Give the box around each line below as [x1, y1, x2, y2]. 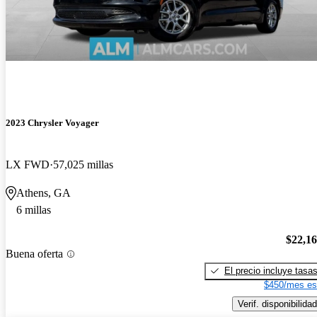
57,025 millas [53, 158, 113, 171]
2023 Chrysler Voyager [6, 117, 99, 128]
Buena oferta [6, 248, 63, 260]
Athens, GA [16, 187, 71, 200]
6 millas [16, 204, 51, 217]
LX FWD [6, 158, 50, 171]
